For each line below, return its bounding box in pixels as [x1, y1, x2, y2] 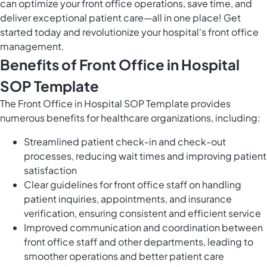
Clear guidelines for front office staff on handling [24, 178, 241, 191]
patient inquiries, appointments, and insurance [24, 193, 232, 206]
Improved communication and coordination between [24, 221, 263, 234]
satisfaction [24, 164, 77, 177]
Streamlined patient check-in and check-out [24, 135, 226, 148]
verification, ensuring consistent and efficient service [24, 207, 261, 220]
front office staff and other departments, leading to [24, 235, 253, 249]
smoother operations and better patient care [24, 250, 224, 263]
